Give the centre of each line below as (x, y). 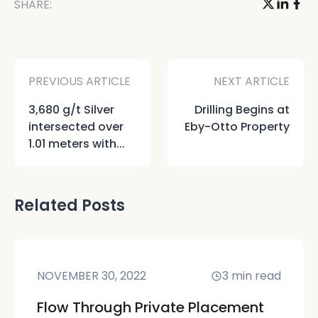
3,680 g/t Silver (71, 109)
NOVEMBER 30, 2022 (92, 275)
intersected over (76, 126)
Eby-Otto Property (237, 126)
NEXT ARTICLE (252, 81)
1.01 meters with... (77, 143)
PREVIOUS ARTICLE (79, 81)
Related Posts (70, 205)
